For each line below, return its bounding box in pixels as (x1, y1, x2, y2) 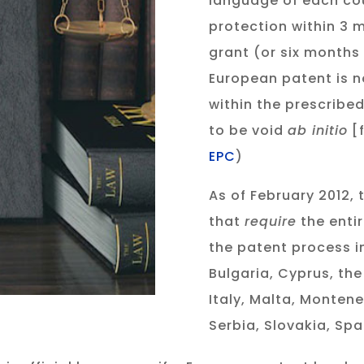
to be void (209, 120, 288, 140)
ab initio (288, 120, 349, 140)
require (245, 211, 297, 231)
